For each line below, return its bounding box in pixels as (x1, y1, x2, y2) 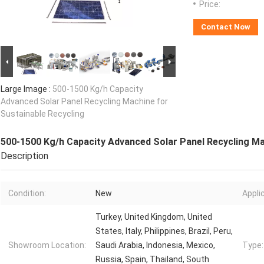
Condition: (8, 189, 46, 199)
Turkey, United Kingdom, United (95, 212, 212, 222)
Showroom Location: (8, 240, 86, 250)
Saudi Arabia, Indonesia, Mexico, (95, 240, 215, 250)
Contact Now (201, 22, 250, 32)
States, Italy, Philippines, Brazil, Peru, (95, 226, 233, 236)
